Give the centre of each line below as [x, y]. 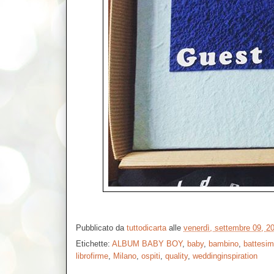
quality [176, 256]
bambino [224, 244]
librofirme [92, 256]
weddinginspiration [225, 256]
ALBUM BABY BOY [147, 244]
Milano [125, 256]
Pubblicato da [101, 228]
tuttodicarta [146, 228]
